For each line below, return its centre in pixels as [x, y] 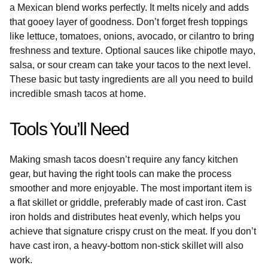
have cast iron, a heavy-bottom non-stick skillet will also [127, 245]
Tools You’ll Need [69, 129]
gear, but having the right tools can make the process [121, 173]
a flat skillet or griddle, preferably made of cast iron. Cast [128, 202]
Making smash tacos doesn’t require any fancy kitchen [124, 159]
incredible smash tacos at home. [78, 93]
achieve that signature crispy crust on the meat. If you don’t [133, 231]
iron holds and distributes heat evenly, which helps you [125, 217]
